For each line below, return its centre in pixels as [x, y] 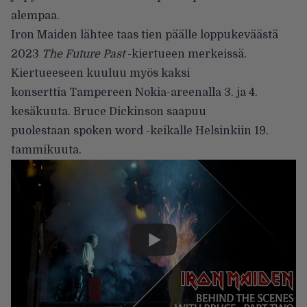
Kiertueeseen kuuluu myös [86, 73]
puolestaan [42, 131]
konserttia [39, 92]
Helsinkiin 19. [231, 131]
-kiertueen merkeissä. [186, 54]
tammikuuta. [46, 150]
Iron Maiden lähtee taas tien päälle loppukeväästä [145, 35]
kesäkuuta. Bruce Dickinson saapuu [109, 111]
